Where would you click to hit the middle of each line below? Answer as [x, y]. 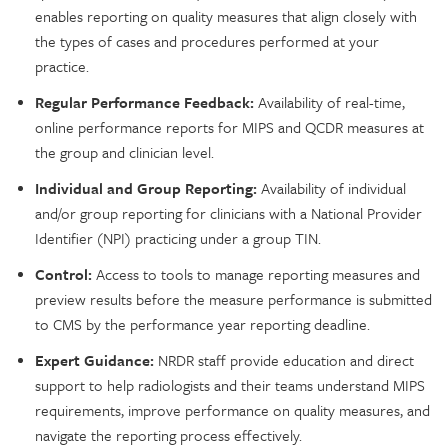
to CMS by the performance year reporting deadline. [202, 323]
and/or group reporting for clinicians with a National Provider [228, 212]
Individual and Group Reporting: [148, 187]
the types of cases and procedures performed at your [207, 40]
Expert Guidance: [96, 359]
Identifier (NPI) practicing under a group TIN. [178, 237]
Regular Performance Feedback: [144, 101]
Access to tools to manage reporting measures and [256, 273]
